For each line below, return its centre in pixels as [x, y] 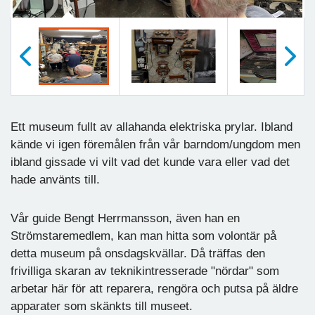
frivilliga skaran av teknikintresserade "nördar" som [145, 271]
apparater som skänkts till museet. [102, 306]
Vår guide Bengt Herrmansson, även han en [125, 218]
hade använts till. [57, 179]
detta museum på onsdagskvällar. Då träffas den [138, 253]
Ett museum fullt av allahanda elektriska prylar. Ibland [152, 127]
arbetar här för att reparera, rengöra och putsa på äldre [154, 288]
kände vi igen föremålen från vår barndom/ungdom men [155, 144]
